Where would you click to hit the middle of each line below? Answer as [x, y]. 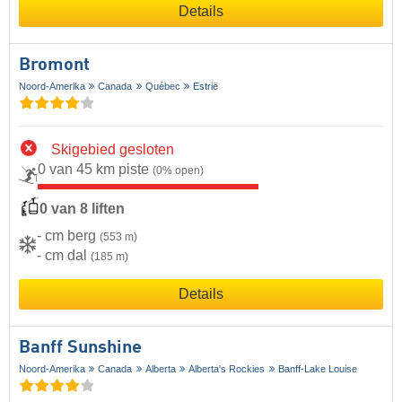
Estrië [206, 86]
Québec [162, 86]
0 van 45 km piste [95, 169]
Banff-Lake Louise [317, 368]
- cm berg [68, 235]
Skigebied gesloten [113, 149]
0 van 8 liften [82, 209]
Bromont [54, 65]
